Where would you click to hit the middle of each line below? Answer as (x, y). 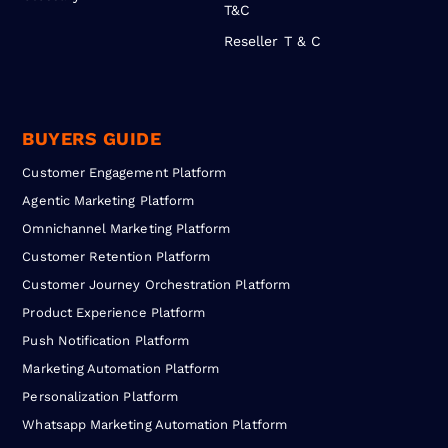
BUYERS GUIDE (92, 139)
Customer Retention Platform (116, 257)
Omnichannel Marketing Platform (126, 229)
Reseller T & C (272, 41)
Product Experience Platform (114, 313)
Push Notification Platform (106, 341)
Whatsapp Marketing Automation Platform (154, 425)
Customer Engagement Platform (124, 173)
